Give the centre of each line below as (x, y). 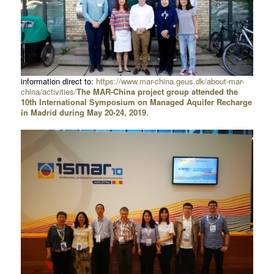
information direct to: (58, 81)
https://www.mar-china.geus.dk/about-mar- (170, 81)
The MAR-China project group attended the (157, 91)
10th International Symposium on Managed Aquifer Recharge (136, 102)
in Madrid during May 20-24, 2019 (83, 112)
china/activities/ (48, 91)
